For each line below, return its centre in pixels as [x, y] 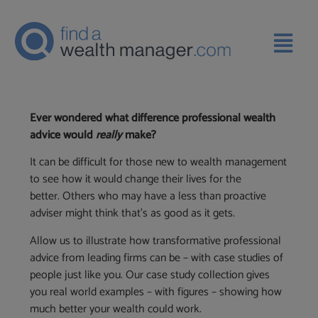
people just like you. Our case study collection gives [150, 275]
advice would [63, 135]
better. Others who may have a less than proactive [148, 197]
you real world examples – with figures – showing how [156, 292]
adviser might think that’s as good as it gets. [133, 214]
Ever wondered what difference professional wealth [153, 118]
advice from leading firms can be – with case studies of [157, 258]
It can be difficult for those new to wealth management [159, 163]
